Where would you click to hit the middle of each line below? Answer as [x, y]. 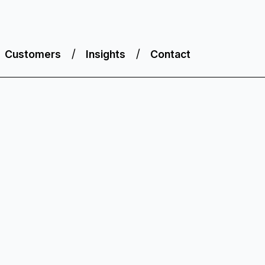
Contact [170, 54]
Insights [105, 54]
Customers [33, 54]
